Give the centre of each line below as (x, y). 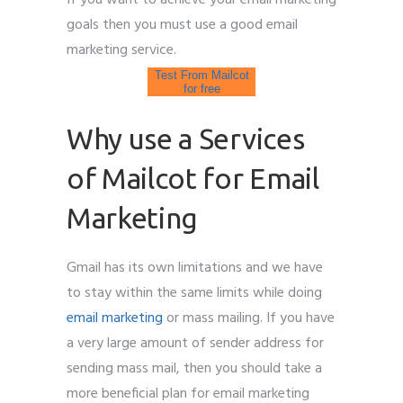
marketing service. (121, 50)
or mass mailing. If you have (249, 318)
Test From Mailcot (201, 75)
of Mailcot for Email (193, 178)
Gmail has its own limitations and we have (195, 268)
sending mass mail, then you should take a (194, 368)
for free (201, 88)
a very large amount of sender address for (195, 343)
